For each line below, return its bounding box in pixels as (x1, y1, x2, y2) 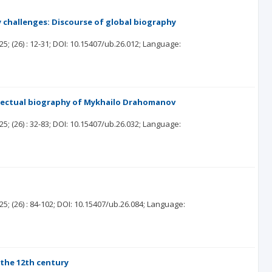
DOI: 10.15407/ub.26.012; (53, 38, 141, 49)
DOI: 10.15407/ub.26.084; (57, 199, 146, 209)
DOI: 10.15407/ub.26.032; (53, 118, 141, 129)
